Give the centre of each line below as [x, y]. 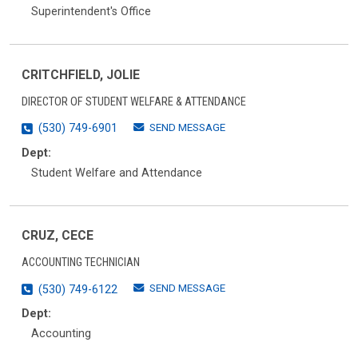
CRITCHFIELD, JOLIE [81, 74]
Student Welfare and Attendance [117, 173]
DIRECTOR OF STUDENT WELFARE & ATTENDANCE [134, 101]
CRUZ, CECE [58, 236]
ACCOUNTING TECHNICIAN [81, 263]
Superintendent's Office [91, 12]
